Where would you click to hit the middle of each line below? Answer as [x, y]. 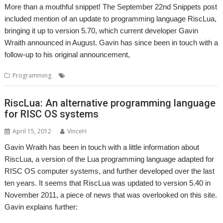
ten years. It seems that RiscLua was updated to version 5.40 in [108, 183]
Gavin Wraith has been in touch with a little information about [102, 147]
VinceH [77, 131]
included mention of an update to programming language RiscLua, [111, 19]
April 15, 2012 [32, 131]
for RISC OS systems [52, 114]
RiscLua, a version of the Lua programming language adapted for [110, 159]
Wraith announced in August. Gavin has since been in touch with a [111, 43]
